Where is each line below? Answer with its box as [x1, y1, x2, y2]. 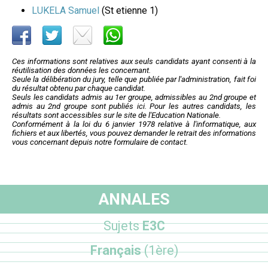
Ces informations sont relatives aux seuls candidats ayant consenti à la [12, 57, 256, 66]
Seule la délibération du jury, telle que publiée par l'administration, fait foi [12, 75, 256, 84]
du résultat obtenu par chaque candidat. [12, 84, 145, 93]
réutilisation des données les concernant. [12, 66, 151, 75]
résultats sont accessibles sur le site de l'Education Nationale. [12, 111, 221, 120]
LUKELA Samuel [32, 5, 99, 17]
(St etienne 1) [99, 5, 158, 17]
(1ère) [144, 242, 178, 258]
